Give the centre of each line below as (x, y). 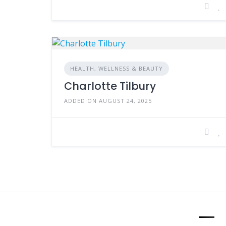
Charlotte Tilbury (110, 86)
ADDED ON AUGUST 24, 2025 (108, 101)
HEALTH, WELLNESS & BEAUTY (117, 68)
